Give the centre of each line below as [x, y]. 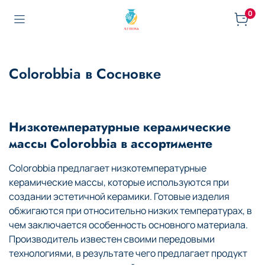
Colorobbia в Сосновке [85, 73]
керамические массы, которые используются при [119, 182]
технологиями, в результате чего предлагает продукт [128, 253]
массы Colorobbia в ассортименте [111, 143]
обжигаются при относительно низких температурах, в [130, 210]
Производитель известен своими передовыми [112, 239]
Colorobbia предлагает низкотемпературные [108, 168]
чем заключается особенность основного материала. [128, 224]
